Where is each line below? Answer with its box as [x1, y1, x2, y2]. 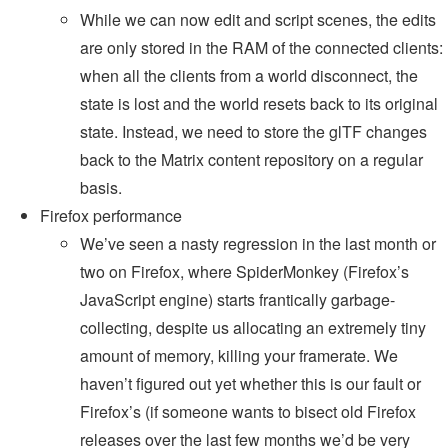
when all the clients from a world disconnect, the [80, 64, 418, 88]
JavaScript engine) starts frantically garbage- [80, 288, 395, 312]
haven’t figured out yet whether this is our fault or [80, 372, 421, 396]
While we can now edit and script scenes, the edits [80, 8, 436, 32]
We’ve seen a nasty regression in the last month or [80, 232, 436, 256]
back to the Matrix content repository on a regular [80, 148, 423, 172]
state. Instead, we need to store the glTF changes [80, 120, 427, 144]
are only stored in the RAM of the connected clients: [80, 36, 443, 60]
